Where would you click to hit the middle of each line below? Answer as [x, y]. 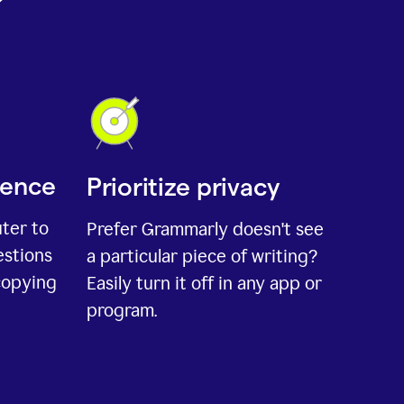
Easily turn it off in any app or [204, 284]
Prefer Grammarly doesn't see [205, 230]
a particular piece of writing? [202, 257]
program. [122, 311]
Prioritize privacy [183, 187]
